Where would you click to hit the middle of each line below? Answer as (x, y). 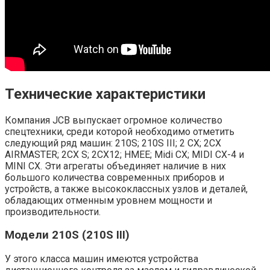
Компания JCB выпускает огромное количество (114, 120)
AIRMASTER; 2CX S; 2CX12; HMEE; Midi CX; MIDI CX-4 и (124, 154)
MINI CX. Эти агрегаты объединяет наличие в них (115, 166)
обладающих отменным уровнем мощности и (108, 200)
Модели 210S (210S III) (67, 235)
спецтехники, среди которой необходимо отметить (120, 131)
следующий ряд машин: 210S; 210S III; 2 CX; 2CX (113, 143)
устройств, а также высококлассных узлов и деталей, (126, 189)
